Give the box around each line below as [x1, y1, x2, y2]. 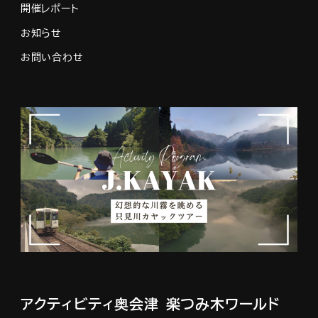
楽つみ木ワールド [165, 296, 281, 311]
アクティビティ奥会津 [20, 296, 159, 311]
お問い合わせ [20, 52, 84, 63]
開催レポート [20, 3, 79, 14]
